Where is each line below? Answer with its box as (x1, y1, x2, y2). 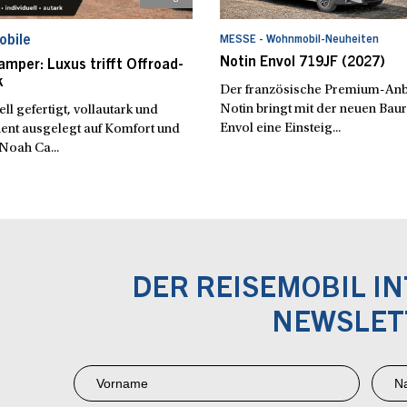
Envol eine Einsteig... (219, 121, 341, 135)
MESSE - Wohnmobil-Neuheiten (219, 34, 379, 45)
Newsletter (72, 367, 158, 388)
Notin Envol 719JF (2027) (219, 55, 385, 70)
